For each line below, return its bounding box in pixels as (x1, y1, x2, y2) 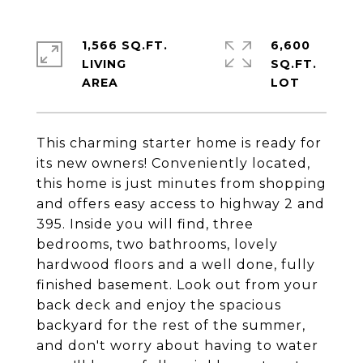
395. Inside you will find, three (36, 216, 254, 232)
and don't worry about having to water (36, 338, 318, 353)
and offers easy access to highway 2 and (36, 196, 325, 211)
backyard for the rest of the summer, (36, 318, 305, 333)
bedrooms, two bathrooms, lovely (36, 237, 278, 252)
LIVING (82, 57, 126, 71)
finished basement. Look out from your (36, 277, 318, 293)
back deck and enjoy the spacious (36, 297, 281, 313)
